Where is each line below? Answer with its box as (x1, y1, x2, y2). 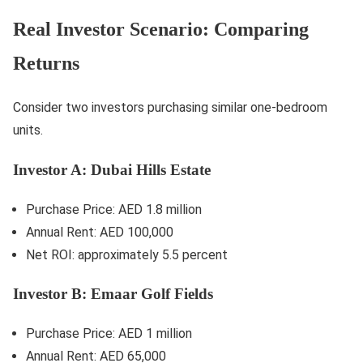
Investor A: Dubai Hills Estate (13, 160, 211, 178)
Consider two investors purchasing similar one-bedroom (13, 100, 327, 116)
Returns (13, 53, 79, 75)
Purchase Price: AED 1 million (26, 325, 192, 341)
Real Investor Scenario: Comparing (13, 19, 309, 41)
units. (13, 122, 43, 139)
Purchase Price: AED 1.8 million (26, 201, 202, 217)
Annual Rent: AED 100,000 (26, 224, 173, 240)
